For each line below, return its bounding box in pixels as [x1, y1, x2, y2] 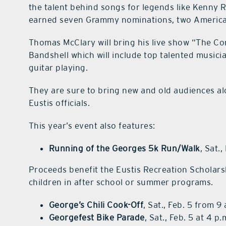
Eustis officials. [28, 98, 90, 108]
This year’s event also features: [28, 121, 155, 131]
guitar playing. [28, 63, 88, 73]
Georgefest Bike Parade [48, 212, 145, 223]
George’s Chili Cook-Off [48, 200, 144, 210]
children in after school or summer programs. [28, 177, 213, 188]
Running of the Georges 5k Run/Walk [48, 143, 200, 154]
